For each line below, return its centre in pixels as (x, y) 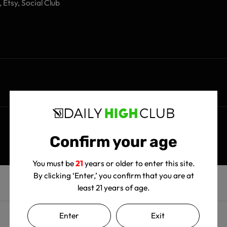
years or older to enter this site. (139, 163)
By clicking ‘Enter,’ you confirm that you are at (113, 175)
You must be (54, 163)
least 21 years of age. (113, 187)
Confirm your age (113, 142)
